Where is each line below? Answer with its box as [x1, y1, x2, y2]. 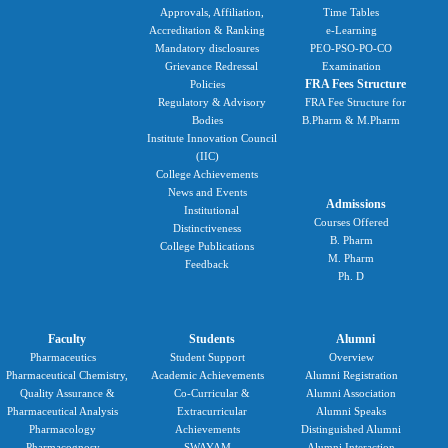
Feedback [185, 258, 230, 271]
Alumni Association [306, 387, 397, 400]
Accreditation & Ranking [149, 24, 266, 37]
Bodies [191, 114, 223, 127]
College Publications [160, 240, 255, 253]
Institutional [184, 204, 240, 217]
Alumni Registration [304, 369, 398, 382]
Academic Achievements [150, 369, 264, 382]
